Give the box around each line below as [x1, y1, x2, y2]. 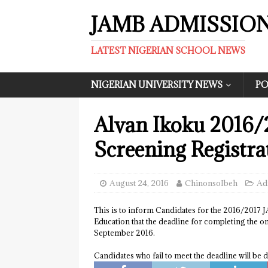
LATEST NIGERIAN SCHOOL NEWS [91, 45, 245, 56]
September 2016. [94, 228, 155, 237]
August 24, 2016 [109, 178, 169, 188]
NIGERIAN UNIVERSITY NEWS [91, 79, 223, 90]
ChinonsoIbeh [185, 178, 237, 188]
